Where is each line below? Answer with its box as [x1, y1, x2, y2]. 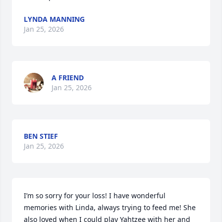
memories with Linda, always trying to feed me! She [24, 203, 196, 212]
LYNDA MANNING [24, 14, 85, 24]
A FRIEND [52, 73, 84, 82]
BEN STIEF [24, 131, 58, 141]
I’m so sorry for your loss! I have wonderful [24, 191, 166, 200]
